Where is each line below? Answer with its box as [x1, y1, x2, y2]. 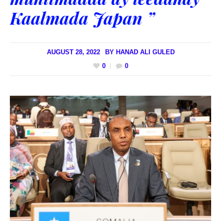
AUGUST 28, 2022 [46, 48, 100, 56]
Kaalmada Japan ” [10, 6, 155, 29]
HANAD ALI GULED [115, 48, 175, 56]
